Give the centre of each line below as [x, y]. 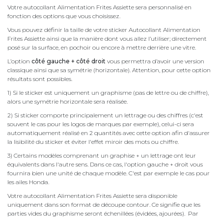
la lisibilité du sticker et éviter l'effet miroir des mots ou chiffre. [94, 142]
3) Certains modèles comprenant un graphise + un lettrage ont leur [102, 156]
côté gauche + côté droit [69, 61]
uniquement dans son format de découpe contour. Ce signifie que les [104, 205]
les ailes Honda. [29, 182]
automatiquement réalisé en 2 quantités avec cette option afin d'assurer [109, 133]
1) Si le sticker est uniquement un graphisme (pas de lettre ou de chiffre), [108, 93]
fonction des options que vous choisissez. [64, 16]
